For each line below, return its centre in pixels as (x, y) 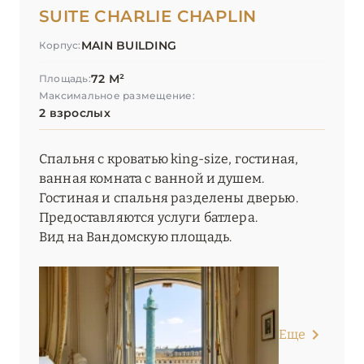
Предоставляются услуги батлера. (148, 218)
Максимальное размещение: (117, 96)
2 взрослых (75, 113)
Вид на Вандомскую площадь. (136, 237)
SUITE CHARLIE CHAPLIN (148, 17)
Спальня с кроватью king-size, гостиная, (169, 159)
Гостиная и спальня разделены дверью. (169, 198)
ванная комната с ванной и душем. (152, 179)
